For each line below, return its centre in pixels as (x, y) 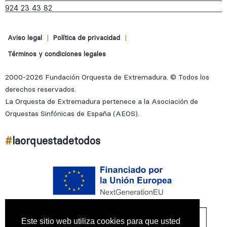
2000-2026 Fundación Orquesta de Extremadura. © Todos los (107, 77)
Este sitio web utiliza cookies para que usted (101, 221)
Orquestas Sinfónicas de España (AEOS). (72, 114)
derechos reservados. (41, 89)
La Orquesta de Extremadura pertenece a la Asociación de (102, 102)
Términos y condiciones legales (57, 54)
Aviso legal (25, 38)
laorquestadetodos (56, 141)
